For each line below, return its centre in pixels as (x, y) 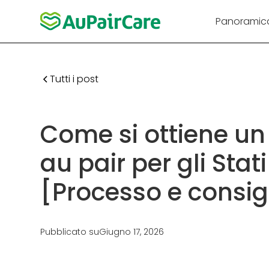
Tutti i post (74, 79)
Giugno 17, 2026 (132, 232)
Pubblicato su (70, 232)
